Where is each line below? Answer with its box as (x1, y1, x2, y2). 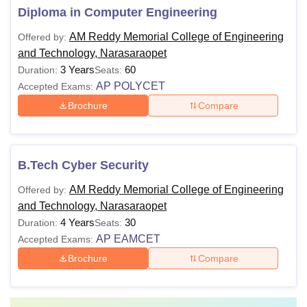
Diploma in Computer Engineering (18, 5, 217, 19)
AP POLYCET (96, 80, 165, 92)
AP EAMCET (96, 233, 160, 245)
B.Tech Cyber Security (18, 158, 149, 172)
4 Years (60, 217, 95, 228)
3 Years (60, 64, 95, 75)
